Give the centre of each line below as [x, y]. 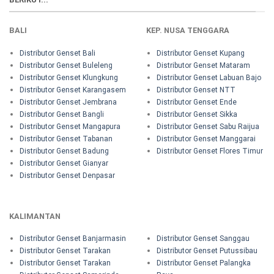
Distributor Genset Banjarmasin [72, 239]
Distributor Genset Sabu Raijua [208, 127]
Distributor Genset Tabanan [66, 139]
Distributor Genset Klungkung [68, 78]
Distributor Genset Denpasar [67, 176]
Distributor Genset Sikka [197, 115]
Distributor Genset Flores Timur [209, 151]
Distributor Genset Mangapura [70, 127]
